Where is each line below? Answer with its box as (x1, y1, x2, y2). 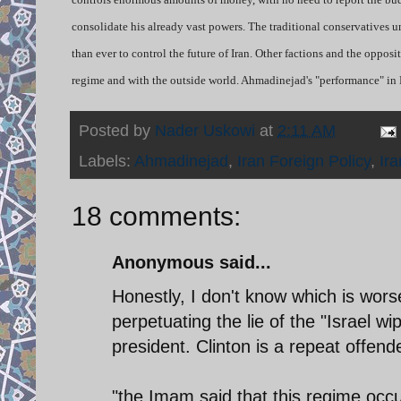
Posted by (79, 121, 155, 140)
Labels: (79, 151, 134, 170)
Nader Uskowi (155, 121, 255, 140)
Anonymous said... (112, 252, 271, 272)
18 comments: (72, 200, 241, 231)
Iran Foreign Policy (237, 151, 371, 170)
